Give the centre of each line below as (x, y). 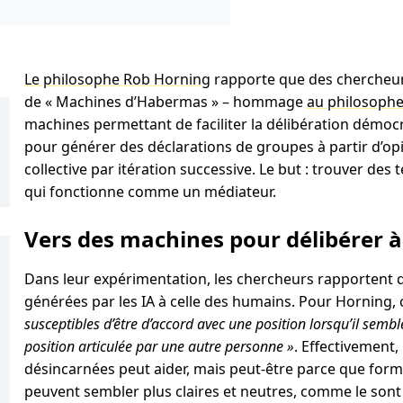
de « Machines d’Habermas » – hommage (165, 102)
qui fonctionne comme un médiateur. (152, 192)
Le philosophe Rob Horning (117, 79)
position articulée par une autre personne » (159, 346)
